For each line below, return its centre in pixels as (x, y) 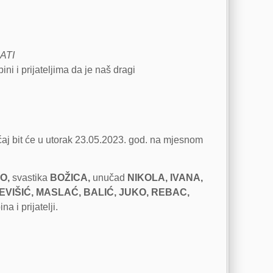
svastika (30, 178)
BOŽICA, (70, 178)
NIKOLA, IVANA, (165, 178)
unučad (108, 178)
